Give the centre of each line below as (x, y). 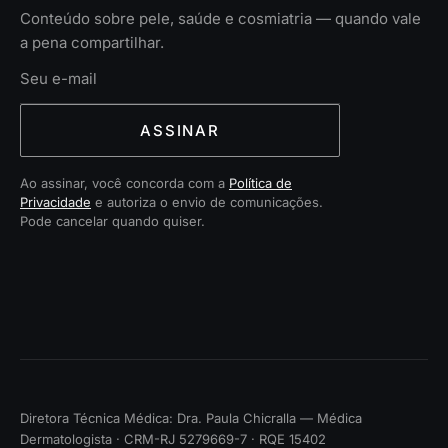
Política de (260, 182)
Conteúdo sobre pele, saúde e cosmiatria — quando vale (220, 19)
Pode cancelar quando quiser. (112, 220)
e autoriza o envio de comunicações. (207, 201)
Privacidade (55, 201)
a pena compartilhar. (92, 43)
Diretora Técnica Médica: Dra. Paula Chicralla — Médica (191, 417)
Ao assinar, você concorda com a (124, 182)
